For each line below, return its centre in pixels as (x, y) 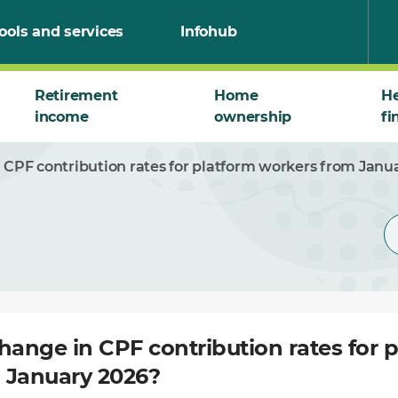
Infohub (209, 32)
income (61, 117)
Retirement (76, 96)
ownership (253, 117)
